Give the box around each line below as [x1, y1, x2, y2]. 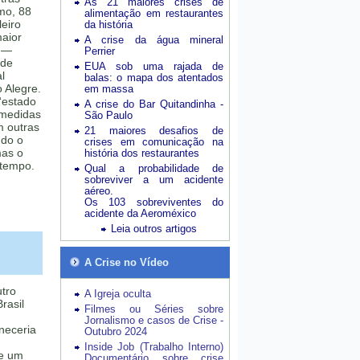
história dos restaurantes [84, 147, 199, 159]
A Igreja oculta [84, 288, 151, 300]
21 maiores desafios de [84, 125, 223, 137]
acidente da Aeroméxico [84, 207, 196, 219]
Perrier [84, 45, 115, 57]
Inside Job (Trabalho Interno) [84, 341, 223, 353]
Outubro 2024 [84, 325, 147, 337]
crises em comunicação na [84, 136, 223, 148]
